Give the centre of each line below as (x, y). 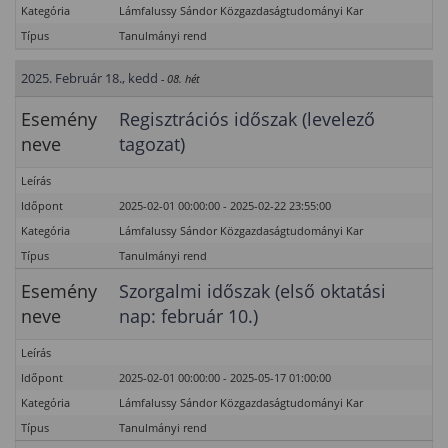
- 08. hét (180, 78)
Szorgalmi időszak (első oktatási (252, 291)
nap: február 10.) (188, 316)
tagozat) (152, 144)
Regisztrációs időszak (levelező (247, 119)
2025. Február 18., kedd (89, 78)
